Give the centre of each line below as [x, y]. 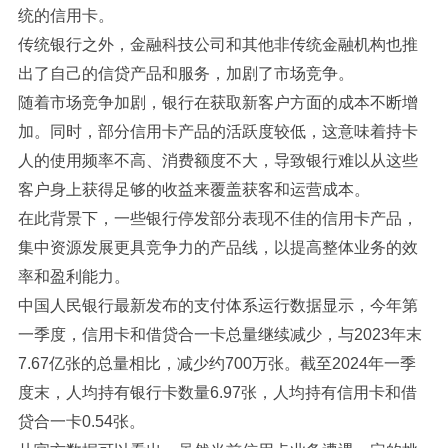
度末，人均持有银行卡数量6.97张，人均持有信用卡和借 [217, 392]
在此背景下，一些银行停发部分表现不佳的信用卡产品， [217, 218]
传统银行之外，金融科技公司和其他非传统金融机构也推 [217, 44]
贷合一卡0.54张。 [81, 421]
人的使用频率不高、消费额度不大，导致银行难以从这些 [217, 160]
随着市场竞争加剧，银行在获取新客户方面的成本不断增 [217, 102]
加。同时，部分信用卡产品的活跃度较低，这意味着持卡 [217, 131]
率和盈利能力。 [73, 276]
